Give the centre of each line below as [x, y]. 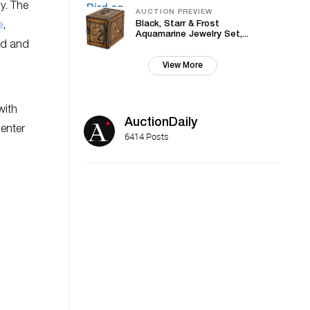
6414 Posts [147, 136]
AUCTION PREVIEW [174, 12]
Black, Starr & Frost [177, 25]
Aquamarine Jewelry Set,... [192, 35]
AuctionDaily [161, 123]
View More [182, 66]
